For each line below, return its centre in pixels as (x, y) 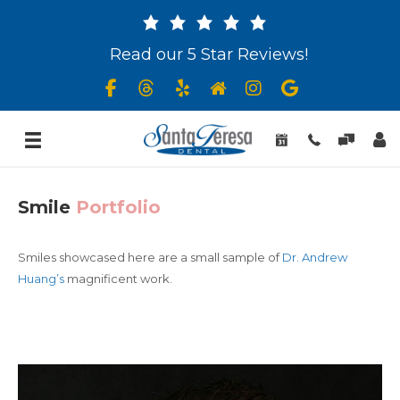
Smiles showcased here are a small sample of (150, 257)
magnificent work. (118, 279)
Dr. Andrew (315, 257)
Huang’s (41, 279)
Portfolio (118, 207)
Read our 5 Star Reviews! (209, 54)
